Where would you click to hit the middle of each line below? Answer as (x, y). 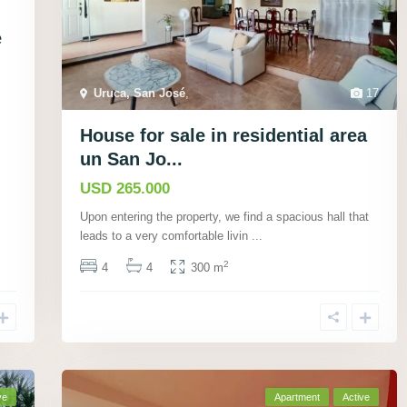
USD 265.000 (125, 188)
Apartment (297, 397)
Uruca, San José (139, 93)
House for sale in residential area (223, 135)
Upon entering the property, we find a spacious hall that (224, 216)
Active (356, 397)
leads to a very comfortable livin (166, 235)
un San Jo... (131, 159)
